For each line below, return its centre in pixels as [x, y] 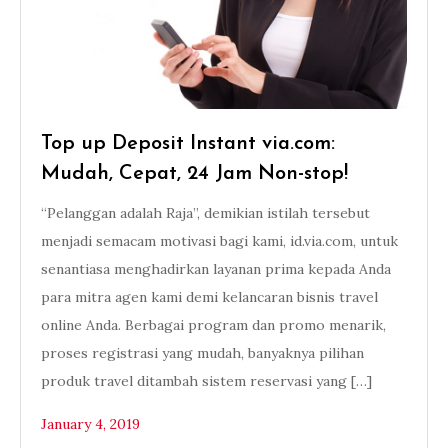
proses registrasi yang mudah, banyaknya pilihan [202, 353]
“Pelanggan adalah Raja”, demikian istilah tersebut [205, 213]
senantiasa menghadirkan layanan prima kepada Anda [216, 269]
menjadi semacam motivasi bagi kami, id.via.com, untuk [219, 241]
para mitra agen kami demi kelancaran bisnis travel [209, 297]
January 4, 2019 [90, 424]
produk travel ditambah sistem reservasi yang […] [206, 381]
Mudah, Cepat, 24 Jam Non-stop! [194, 174]
